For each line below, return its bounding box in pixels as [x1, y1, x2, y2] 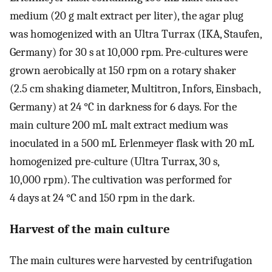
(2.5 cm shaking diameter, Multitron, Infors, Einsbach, [10, 82, 260, 96]
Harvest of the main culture [10, 222, 170, 237]
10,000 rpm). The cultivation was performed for [10, 173, 232, 187]
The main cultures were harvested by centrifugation [10, 253, 253, 267]
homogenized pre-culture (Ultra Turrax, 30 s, [10, 155, 219, 169]
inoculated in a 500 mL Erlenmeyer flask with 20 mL [10, 137, 254, 151]
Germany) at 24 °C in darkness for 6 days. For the [10, 100, 237, 114]
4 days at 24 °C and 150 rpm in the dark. [10, 191, 195, 205]
